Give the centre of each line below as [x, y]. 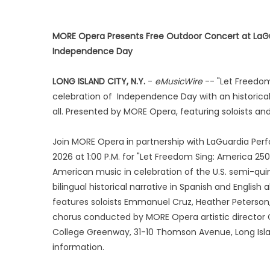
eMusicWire [179, 81]
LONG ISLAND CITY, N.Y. [99, 81]
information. [78, 247]
